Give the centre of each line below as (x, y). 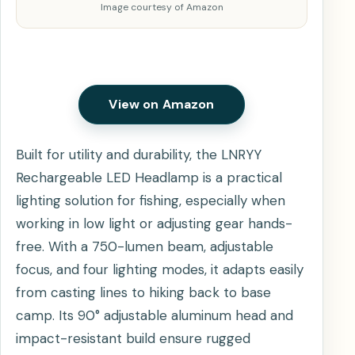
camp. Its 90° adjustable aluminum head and (155, 316)
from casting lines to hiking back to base (143, 293)
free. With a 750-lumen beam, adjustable (145, 247)
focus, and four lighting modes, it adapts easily (160, 270)
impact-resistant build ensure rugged (133, 339)
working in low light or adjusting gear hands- (154, 224)
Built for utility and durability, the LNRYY (139, 155)
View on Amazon (162, 105)
